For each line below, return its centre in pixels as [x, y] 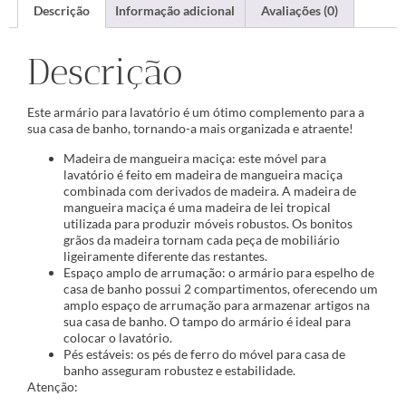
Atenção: [53, 386]
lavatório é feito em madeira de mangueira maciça [203, 174]
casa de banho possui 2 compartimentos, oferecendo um [221, 288]
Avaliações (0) [299, 11]
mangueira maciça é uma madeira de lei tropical [197, 207]
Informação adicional [175, 11]
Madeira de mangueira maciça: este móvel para [195, 158]
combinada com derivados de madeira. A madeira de [210, 190]
